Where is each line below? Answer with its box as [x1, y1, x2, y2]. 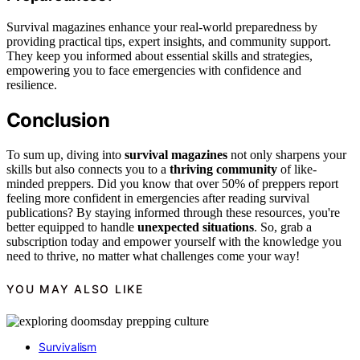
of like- [277, 162, 317, 176]
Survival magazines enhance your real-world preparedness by [6, 19, 317, 34]
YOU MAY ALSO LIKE [6, 282, 144, 297]
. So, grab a [254, 219, 312, 234]
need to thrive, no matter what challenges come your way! [6, 248, 300, 263]
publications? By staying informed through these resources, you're [6, 205, 340, 219]
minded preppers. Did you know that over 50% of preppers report [6, 176, 338, 190]
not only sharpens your [227, 147, 346, 162]
